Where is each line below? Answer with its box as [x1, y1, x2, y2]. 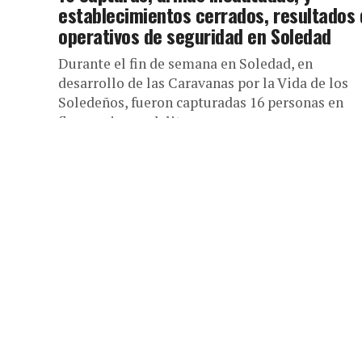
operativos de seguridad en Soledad [58, 21, 331, 50]
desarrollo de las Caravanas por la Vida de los [58, 74, 348, 92]
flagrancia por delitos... [58, 112, 205, 131]
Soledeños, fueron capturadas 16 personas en [58, 93, 343, 112]
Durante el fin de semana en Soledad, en [58, 54, 313, 73]
